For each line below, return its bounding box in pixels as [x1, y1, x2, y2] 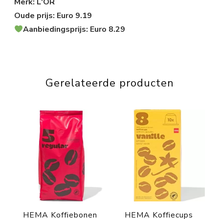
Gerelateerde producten [45, 76, 174, 91]
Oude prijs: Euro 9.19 [14, 10, 92, 22]
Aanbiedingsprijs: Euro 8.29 [23, 24, 126, 35]
